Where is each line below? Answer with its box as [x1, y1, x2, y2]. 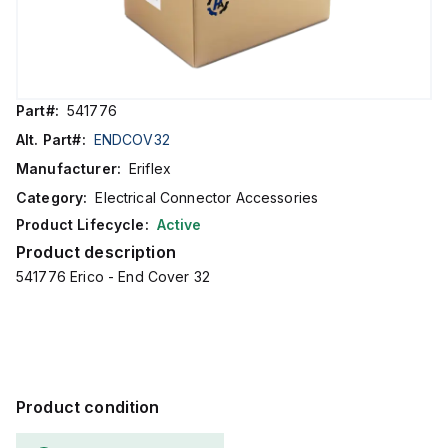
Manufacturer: [16, 160, 121, 177]
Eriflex [128, 160, 172, 177]
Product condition [16, 397, 160, 417]
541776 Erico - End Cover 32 [16, 268, 211, 285]
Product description [16, 242, 176, 262]
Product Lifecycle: [16, 216, 149, 233]
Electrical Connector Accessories [95, 189, 319, 206]
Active [156, 216, 202, 233]
